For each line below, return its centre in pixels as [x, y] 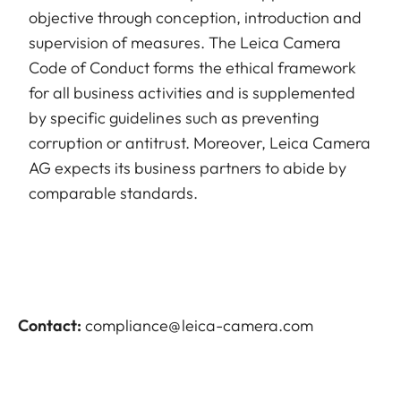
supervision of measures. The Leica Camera [185, 43]
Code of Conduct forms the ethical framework [193, 68]
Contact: [50, 326]
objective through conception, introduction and [196, 18]
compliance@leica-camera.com [199, 326]
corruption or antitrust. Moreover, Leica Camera [200, 143]
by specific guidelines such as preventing [174, 118]
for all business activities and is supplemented [192, 93]
